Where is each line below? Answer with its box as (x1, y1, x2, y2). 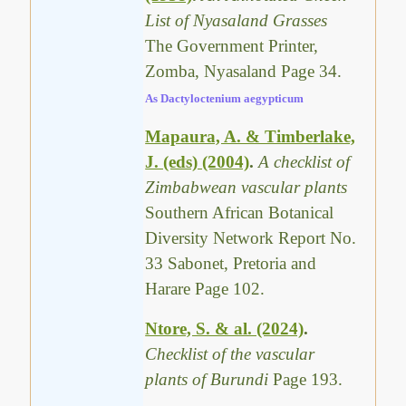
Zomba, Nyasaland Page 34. (145, 62, 343, 82)
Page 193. (273, 369, 343, 389)
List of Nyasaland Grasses (145, 11, 328, 31)
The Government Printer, (145, 36, 319, 56)
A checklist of (258, 151, 351, 171)
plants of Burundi (145, 369, 274, 389)
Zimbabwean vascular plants (145, 177, 348, 197)
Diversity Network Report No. (145, 227, 357, 247)
